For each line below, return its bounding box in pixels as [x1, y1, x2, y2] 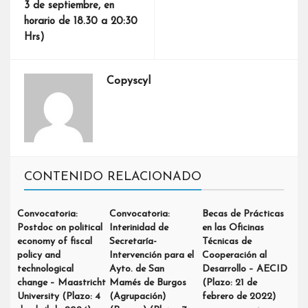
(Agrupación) [109, 291, 166, 302]
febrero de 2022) [201, 291, 276, 302]
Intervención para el [109, 250, 195, 261]
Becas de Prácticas [201, 209, 284, 219]
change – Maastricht [17, 278, 106, 288]
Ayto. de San [109, 264, 165, 274]
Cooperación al [201, 250, 267, 261]
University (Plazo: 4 [17, 291, 100, 302]
